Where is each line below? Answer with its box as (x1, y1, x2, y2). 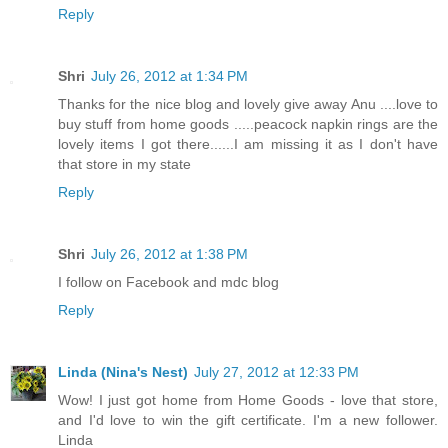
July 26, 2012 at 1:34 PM (91, 67, 248, 84)
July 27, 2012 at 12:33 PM (194, 363, 359, 380)
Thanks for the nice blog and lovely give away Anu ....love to (58, 95, 438, 112)
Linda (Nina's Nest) (58, 363, 188, 380)
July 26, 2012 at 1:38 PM (91, 245, 248, 262)
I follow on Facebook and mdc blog (58, 273, 279, 290)
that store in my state (58, 155, 191, 172)
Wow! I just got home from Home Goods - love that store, (58, 391, 438, 408)
